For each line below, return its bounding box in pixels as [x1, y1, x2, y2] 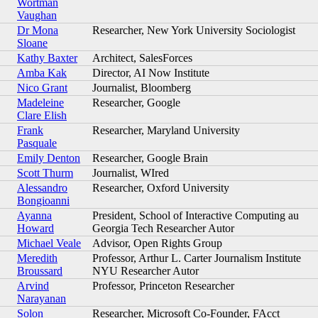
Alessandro [17, 181, 67, 194]
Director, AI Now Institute [92, 66, 209, 79]
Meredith [17, 251, 57, 264]
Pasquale [17, 136, 57, 149]
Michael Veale [17, 236, 81, 249]
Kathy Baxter [17, 51, 77, 64]
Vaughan [17, 9, 57, 21]
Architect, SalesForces [92, 51, 192, 64]
